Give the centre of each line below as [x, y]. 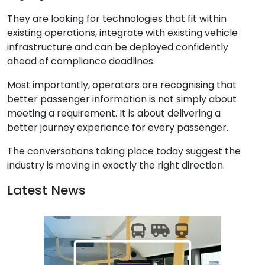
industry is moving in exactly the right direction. [116, 165]
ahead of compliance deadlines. [81, 61]
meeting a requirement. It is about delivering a [114, 113]
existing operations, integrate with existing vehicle [122, 33]
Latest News [46, 190]
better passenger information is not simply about [122, 99]
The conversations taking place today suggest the [124, 151]
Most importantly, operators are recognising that [122, 85]
